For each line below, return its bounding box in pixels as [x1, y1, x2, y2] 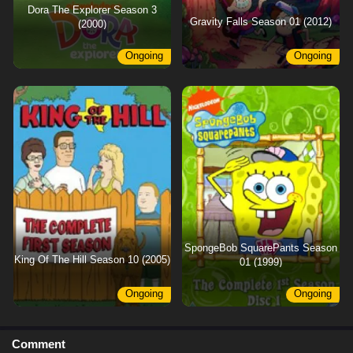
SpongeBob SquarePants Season [184, 243, 337, 254]
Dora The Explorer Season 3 [28, 5, 157, 16]
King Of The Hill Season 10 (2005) [14, 255, 170, 266]
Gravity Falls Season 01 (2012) [190, 17, 332, 28]
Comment [12, 337, 65, 351]
